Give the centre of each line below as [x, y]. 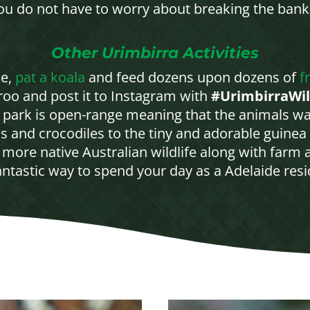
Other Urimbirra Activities [155, 53]
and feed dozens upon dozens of [192, 77]
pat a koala [50, 77]
